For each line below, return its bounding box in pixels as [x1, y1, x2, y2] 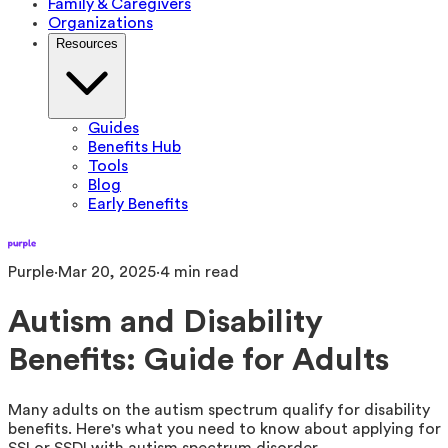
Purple [8, 264, 54, 280]
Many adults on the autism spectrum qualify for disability [8, 401, 430, 418]
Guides [88, 120, 139, 136]
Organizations [48, 15, 153, 31]
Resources [56, 36, 118, 51]
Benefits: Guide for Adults [8, 344, 389, 377]
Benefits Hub [88, 139, 181, 155]
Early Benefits [88, 196, 188, 212]
